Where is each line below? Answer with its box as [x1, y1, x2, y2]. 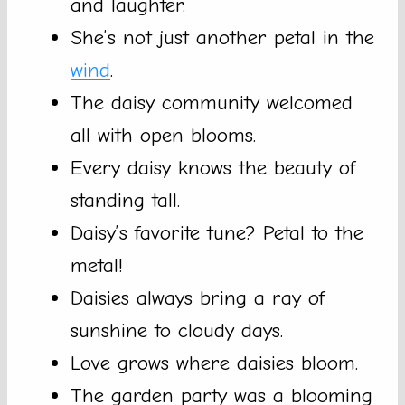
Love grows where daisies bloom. [71, 351, 358, 376]
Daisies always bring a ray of [71, 286, 325, 311]
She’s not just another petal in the [71, 25, 374, 51]
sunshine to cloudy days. [71, 318, 283, 344]
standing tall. [71, 188, 180, 213]
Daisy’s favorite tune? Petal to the [71, 221, 363, 246]
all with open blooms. [71, 123, 256, 148]
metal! [71, 253, 123, 278]
